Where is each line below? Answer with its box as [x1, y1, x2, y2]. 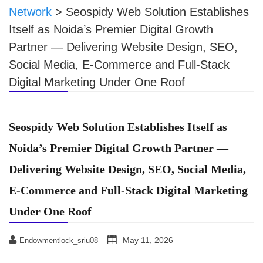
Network [9, 5, 52, 18]
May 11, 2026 [123, 235, 173, 245]
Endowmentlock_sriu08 [19, 235, 98, 245]
